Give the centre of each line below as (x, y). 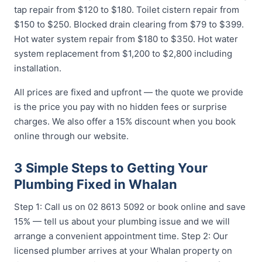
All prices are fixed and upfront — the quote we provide (129, 92)
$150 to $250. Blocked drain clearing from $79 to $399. (129, 24)
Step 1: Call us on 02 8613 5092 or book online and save (130, 207)
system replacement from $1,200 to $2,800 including (123, 54)
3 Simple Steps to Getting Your (111, 168)
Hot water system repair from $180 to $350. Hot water (126, 39)
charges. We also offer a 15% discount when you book (125, 121)
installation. (38, 68)
